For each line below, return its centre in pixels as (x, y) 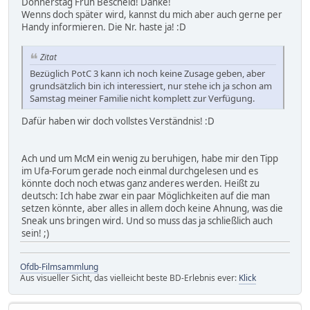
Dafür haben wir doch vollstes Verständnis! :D (118, 121)
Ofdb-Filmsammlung (59, 266)
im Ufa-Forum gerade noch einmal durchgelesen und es (140, 171)
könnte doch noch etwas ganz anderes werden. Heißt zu (140, 183)
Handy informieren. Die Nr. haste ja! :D (104, 27)
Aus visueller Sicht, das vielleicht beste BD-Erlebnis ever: (129, 277)
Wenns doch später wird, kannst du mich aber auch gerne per (152, 14)
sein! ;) (35, 233)
